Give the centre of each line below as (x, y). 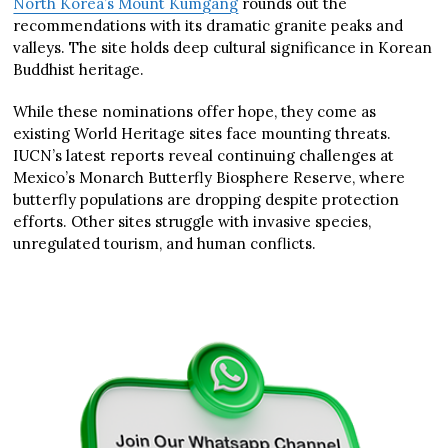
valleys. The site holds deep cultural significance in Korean (223, 47)
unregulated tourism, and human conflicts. (165, 243)
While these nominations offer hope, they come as (195, 111)
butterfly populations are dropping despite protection (206, 199)
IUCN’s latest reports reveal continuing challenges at (204, 155)
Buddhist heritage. (79, 69)
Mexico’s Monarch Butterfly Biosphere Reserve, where (209, 177)
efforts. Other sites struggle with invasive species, (192, 221)
